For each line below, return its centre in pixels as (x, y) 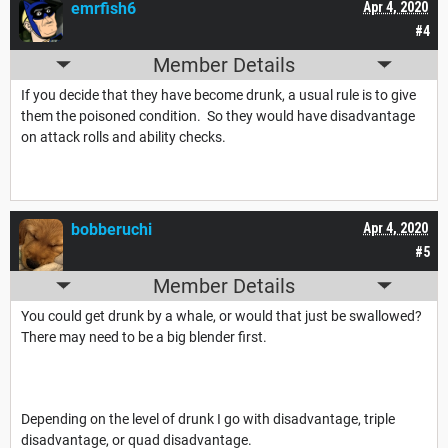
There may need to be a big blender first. (145, 336)
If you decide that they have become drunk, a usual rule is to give (218, 94)
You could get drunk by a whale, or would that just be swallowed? (223, 315)
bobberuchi (111, 229)
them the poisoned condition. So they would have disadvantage (218, 115)
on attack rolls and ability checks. (123, 136)
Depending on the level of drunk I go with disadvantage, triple (208, 418)
